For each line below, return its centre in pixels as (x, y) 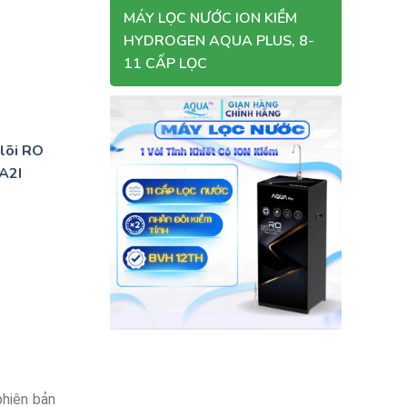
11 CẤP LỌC (165, 64)
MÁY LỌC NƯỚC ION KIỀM (210, 18)
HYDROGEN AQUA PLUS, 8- (219, 41)
